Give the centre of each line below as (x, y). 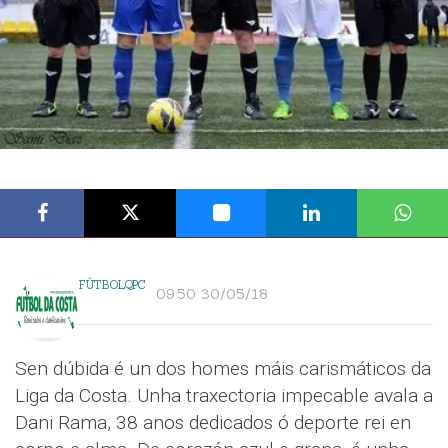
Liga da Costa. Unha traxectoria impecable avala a (224, 396)
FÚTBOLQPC (112, 285)
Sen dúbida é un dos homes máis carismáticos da (223, 369)
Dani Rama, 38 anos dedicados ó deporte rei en (213, 423)
